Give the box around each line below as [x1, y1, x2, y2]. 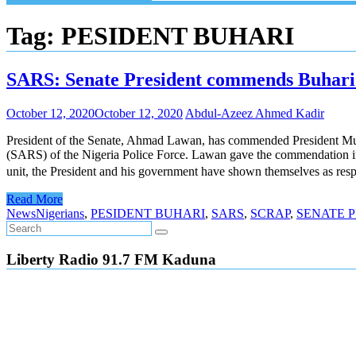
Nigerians [36, 206, 84, 220]
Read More [6, 192, 63, 206]
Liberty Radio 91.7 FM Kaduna [6, 250, 216, 268]
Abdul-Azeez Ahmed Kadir [185, 106, 324, 120]
